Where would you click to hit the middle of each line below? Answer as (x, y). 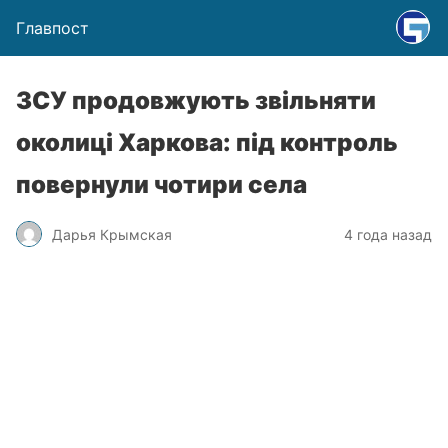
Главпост (52, 28)
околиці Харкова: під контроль (207, 142)
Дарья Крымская (112, 234)
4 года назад (388, 234)
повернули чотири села (161, 184)
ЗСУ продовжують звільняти (196, 100)
